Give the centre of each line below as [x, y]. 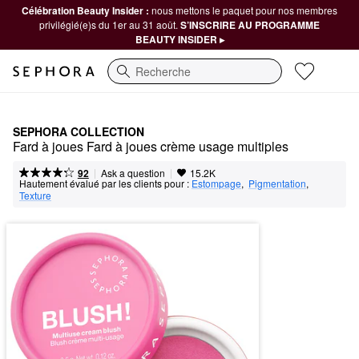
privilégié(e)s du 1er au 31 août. [110, 24]
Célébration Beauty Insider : [87, 10]
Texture [35, 195]
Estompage [216, 183]
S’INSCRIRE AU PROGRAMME [250, 25]
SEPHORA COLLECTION [79, 131]
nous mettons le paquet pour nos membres [244, 10]
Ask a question [133, 173]
